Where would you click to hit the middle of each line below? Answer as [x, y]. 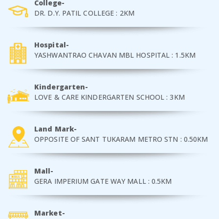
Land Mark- [55, 129]
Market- [50, 213]
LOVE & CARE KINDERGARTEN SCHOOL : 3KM [109, 97]
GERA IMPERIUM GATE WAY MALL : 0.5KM [103, 181]
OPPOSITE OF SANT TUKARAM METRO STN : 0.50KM [121, 139]
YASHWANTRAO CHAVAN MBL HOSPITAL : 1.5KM [115, 55]
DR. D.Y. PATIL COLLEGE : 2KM [84, 13]
